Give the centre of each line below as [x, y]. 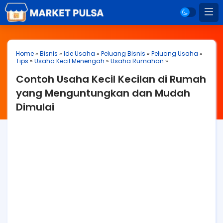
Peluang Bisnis [123, 54]
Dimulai [35, 107]
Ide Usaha [79, 54]
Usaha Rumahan [137, 61]
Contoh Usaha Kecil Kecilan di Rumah [111, 79]
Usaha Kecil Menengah [69, 61]
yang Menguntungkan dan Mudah [103, 93]
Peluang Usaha [175, 54]
